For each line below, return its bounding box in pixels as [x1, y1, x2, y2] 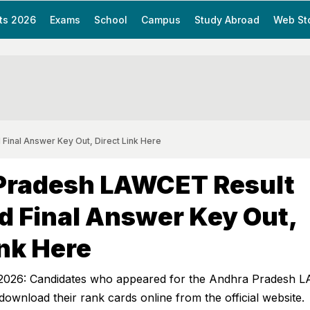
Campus [141, 14, 181, 26]
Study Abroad [194, 14, 259, 26]
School [94, 14, 127, 26]
